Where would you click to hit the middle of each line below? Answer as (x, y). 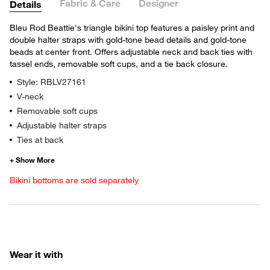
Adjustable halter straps (62, 125)
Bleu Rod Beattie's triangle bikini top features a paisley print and (132, 27)
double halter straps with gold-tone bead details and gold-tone (128, 39)
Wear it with (36, 254)
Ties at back (40, 139)
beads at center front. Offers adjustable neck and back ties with (131, 51)
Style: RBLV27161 (52, 81)
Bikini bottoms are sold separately (74, 180)
